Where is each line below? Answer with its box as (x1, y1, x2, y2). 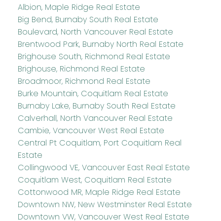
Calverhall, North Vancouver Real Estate (17, 112, 173, 124)
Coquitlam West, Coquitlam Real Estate (17, 174, 172, 185)
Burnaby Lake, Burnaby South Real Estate (17, 100, 176, 111)
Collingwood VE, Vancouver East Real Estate (17, 161, 190, 173)
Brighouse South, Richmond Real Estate (17, 50, 170, 62)
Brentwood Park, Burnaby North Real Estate (17, 38, 184, 50)
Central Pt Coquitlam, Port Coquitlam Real (17, 137, 182, 148)
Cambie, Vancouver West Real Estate (17, 124, 164, 136)
